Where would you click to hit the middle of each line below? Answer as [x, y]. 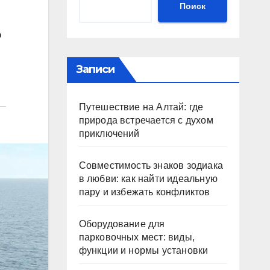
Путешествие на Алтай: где [141, 107]
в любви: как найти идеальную [148, 179]
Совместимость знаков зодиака [151, 165]
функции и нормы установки [143, 250]
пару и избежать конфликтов [144, 192]
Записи [95, 69]
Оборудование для [122, 224]
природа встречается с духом [146, 120]
